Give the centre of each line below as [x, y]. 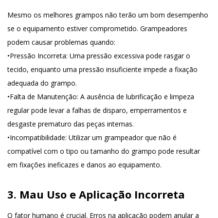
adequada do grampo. [42, 83]
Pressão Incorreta [38, 56]
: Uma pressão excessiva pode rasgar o [128, 56]
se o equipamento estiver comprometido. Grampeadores [97, 28]
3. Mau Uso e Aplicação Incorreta [96, 194]
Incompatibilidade [37, 137]
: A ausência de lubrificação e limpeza [136, 97]
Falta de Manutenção [43, 97]
